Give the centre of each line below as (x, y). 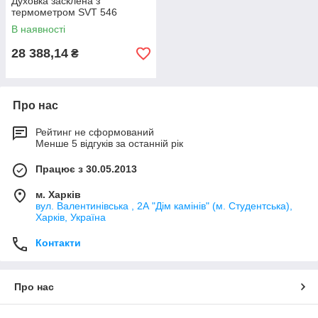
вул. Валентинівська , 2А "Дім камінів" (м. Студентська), (164, 206)
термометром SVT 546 (64, 12)
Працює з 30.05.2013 (86, 169)
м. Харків (58, 194)
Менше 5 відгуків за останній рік (109, 143)
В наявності (38, 29)
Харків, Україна (71, 217)
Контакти (58, 243)
